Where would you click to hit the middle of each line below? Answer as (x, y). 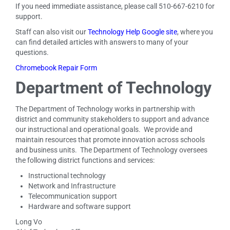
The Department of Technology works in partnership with (105, 109)
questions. (32, 52)
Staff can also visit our (52, 32)
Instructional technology (67, 176)
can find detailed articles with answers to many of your (102, 42)
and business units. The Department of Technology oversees (111, 150)
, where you (195, 32)
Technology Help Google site (132, 32)
